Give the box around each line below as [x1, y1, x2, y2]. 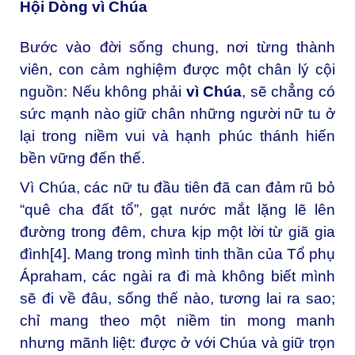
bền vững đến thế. [20, 149, 145, 166]
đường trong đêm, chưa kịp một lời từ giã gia [20, 223, 335, 241]
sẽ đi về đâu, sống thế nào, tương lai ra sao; [20, 290, 335, 307]
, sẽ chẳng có [242, 82, 335, 100]
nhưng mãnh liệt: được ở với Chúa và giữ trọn [20, 334, 335, 352]
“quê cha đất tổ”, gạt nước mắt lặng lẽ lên [20, 201, 335, 219]
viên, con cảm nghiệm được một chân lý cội [20, 60, 335, 78]
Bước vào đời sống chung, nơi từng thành [20, 38, 335, 55]
